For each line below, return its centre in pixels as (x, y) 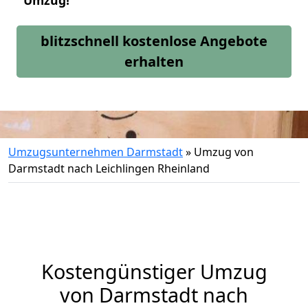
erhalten (154, 62)
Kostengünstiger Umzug (154, 271)
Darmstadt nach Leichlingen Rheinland (109, 168)
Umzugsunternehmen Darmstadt (96, 152)
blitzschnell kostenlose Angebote (154, 41)
